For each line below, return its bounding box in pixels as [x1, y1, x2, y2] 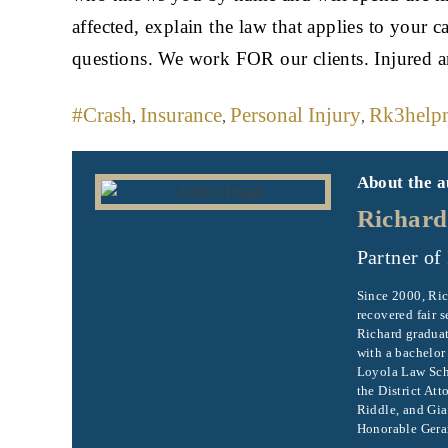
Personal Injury [230, 103, 361, 128]
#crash [72, 103, 132, 128]
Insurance [140, 103, 222, 128]
